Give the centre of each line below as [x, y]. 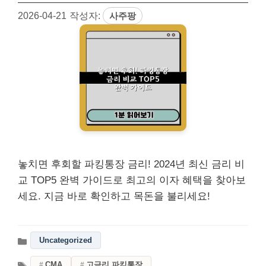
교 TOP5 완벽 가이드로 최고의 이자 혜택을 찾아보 [132, 180]
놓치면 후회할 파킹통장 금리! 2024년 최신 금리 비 [131, 164]
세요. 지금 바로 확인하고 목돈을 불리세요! [114, 197]
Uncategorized [66, 240]
